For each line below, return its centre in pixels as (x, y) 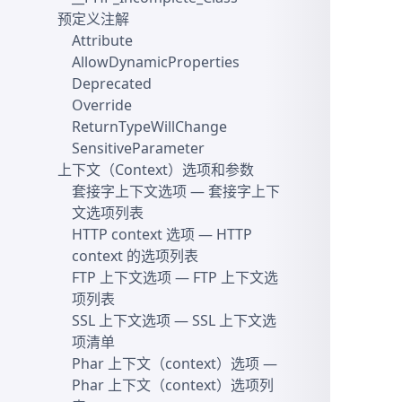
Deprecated (112, 83)
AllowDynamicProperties (156, 62)
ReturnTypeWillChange (149, 127)
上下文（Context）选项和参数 (156, 170)
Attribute (102, 40)
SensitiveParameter (138, 148)
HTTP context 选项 (133, 234)
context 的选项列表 (135, 256)
